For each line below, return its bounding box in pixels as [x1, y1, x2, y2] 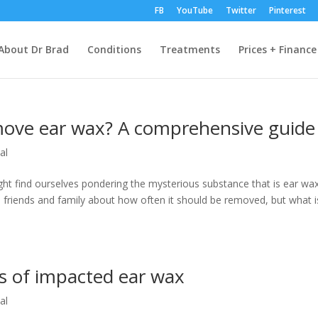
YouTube [176, 4, 213, 16]
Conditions [87, 43, 141, 56]
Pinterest [268, 4, 306, 16]
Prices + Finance [238, 43, 317, 56]
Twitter [225, 4, 256, 16]
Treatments [159, 43, 220, 56]
